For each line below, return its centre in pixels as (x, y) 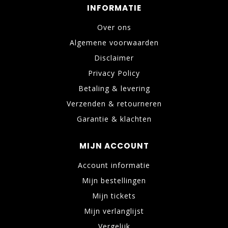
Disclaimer (114, 58)
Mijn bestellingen (114, 181)
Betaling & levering (114, 89)
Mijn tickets (114, 196)
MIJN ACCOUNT (114, 146)
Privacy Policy (114, 73)
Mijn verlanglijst (114, 211)
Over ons (114, 27)
